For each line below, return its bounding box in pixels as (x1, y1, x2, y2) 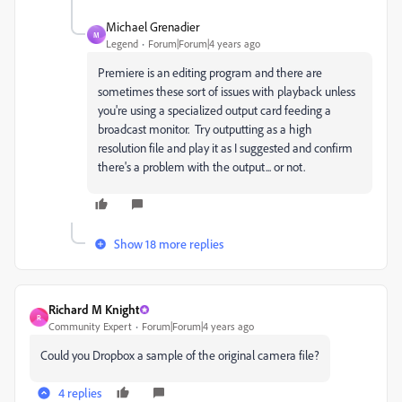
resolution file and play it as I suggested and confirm (98, 140, 353, 156)
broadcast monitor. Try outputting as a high (98, 121, 312, 137)
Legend (106, 37, 138, 51)
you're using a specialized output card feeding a (98, 102, 331, 118)
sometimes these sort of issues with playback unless (98, 83, 355, 100)
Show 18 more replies (114, 236, 223, 252)
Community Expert (48, 319, 132, 334)
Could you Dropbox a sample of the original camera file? (40, 347, 319, 363)
